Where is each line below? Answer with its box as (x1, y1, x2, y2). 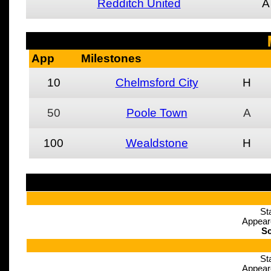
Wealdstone (125, 137, 188, 149)
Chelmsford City (115, 76, 198, 89)
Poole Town (126, 106, 188, 119)
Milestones (80, 52, 142, 65)
